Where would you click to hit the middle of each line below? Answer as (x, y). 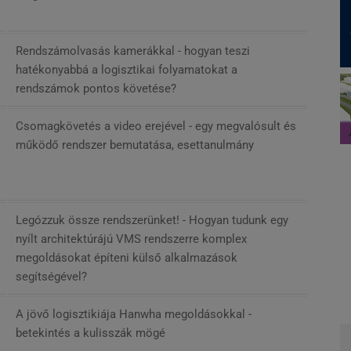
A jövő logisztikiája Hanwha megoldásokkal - (134, 314)
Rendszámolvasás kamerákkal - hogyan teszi (133, 51)
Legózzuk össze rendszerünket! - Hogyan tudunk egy (152, 220)
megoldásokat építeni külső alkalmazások (127, 257)
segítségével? (51, 276)
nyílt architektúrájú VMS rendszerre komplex (131, 239)
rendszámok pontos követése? (96, 88)
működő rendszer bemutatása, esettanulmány (135, 145)
